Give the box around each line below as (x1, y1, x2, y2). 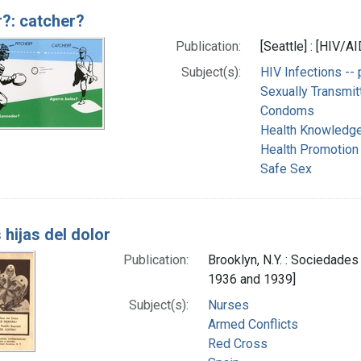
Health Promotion (259, 141, 359, 157)
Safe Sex (259, 160, 312, 176)
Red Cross (208, 335, 268, 351)
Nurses (208, 297, 249, 313)
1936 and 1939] (208, 271, 296, 287)
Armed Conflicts (208, 316, 298, 332)
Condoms (259, 102, 314, 118)
